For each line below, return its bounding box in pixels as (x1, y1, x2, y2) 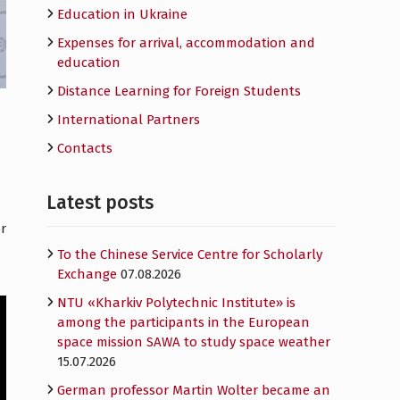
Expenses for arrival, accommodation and (57, 35, 315, 51)
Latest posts (46, 191, 154, 214)
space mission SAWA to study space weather (57, 334, 330, 350)
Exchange (57, 266, 117, 282)
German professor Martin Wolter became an (57, 382, 330, 398)
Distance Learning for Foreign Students (57, 83, 301, 99)
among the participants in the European (57, 314, 310, 330)
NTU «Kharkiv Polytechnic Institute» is (57, 295, 296, 311)
